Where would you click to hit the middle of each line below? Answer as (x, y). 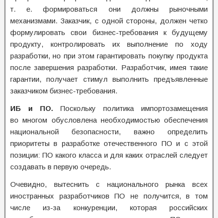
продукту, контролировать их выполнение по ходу (109, 44)
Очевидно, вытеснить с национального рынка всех (109, 184)
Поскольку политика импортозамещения (134, 108)
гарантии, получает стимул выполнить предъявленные (109, 79)
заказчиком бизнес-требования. (64, 91)
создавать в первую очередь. (61, 167)
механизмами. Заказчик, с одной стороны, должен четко (109, 21)
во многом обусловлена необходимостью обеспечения (109, 120)
